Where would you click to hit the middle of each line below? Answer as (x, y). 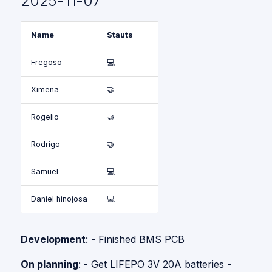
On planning (49, 264)
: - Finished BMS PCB (135, 239)
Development (53, 239)
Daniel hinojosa (59, 199)
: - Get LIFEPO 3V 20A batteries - (155, 264)
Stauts (120, 35)
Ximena (45, 90)
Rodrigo (46, 144)
